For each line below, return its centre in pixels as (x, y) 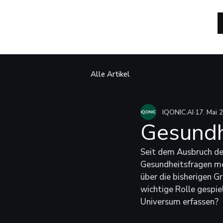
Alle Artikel (110, 74)
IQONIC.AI (178, 112)
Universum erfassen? (179, 202)
